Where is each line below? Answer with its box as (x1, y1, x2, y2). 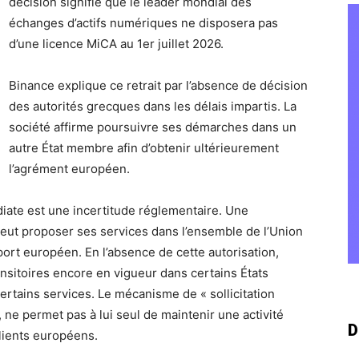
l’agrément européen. (9, 161, 130, 176)
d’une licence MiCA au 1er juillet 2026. (9, 36, 224, 51)
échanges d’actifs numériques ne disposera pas (9, 15, 278, 30)
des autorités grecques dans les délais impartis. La (9, 99, 296, 114)
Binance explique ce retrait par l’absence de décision (9, 78, 308, 93)
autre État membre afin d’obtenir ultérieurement (9, 140, 279, 155)
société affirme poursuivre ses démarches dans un (9, 119, 296, 135)
